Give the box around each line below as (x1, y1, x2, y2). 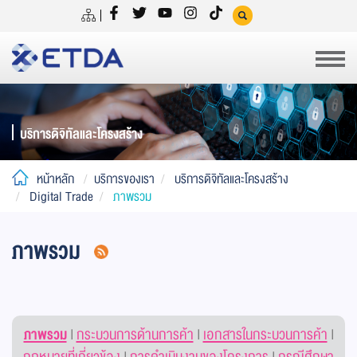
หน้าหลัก (37, 169, 74, 190)
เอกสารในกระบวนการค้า (202, 323, 328, 347)
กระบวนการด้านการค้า (76, 323, 194, 347)
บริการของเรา (94, 169, 155, 190)
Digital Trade (29, 186, 93, 207)
